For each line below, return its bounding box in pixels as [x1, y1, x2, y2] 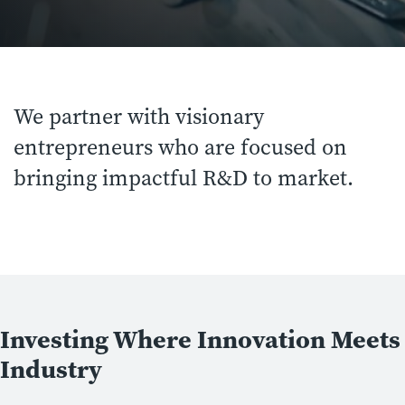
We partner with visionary [14, 102, 264, 131]
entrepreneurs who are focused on [14, 133, 347, 162]
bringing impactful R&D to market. [14, 164, 353, 193]
